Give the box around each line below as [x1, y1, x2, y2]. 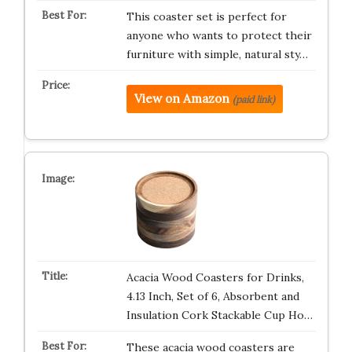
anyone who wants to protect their [126, 28, 312, 42]
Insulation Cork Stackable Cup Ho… [126, 308, 313, 322]
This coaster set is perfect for [126, 9, 287, 24]
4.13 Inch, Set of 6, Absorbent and [126, 289, 299, 303]
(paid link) [232, 93, 275, 105]
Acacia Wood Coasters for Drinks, [126, 270, 304, 284]
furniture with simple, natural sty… [126, 47, 308, 61]
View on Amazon [134, 91, 229, 106]
